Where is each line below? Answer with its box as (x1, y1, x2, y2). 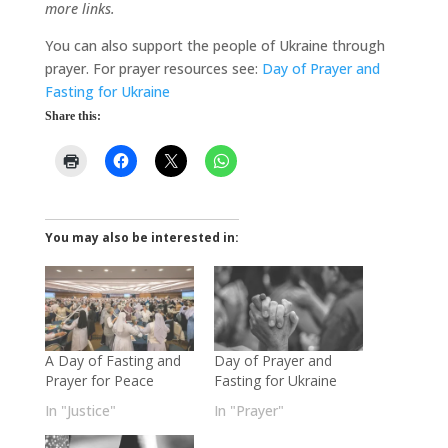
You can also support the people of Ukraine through (44, 35, 385, 55)
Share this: (44, 108, 101, 123)
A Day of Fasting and (44, 351, 181, 371)
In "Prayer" (213, 401, 284, 421)
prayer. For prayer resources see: (44, 58, 262, 78)
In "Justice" (44, 401, 116, 421)
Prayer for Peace (44, 371, 154, 391)
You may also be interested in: (44, 228, 239, 246)
